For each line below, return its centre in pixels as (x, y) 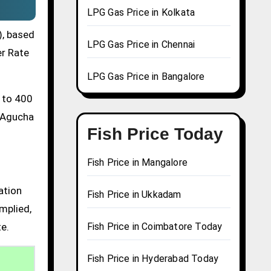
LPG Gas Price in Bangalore (146, 77)
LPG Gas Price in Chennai (141, 45)
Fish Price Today (155, 134)
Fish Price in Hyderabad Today (153, 259)
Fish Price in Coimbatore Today (155, 227)
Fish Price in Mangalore (137, 163)
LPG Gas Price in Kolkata (141, 13)
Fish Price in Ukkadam (134, 195)
